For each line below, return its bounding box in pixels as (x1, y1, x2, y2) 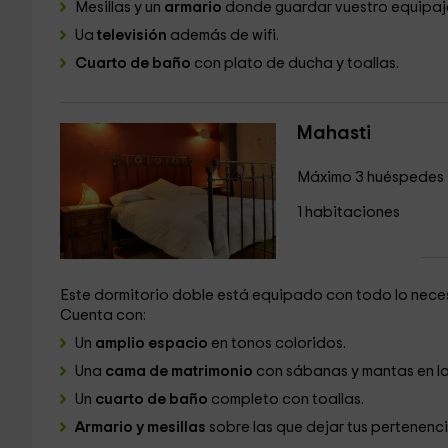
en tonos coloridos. (210, 336, 349, 351)
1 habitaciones (296, 205, 400, 220)
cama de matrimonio (101, 364, 256, 379)
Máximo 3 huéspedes (296, 170, 444, 185)
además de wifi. (169, 28, 282, 43)
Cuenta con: (59, 308, 146, 323)
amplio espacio (94, 336, 211, 351)
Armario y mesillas (74, 420, 209, 435)
